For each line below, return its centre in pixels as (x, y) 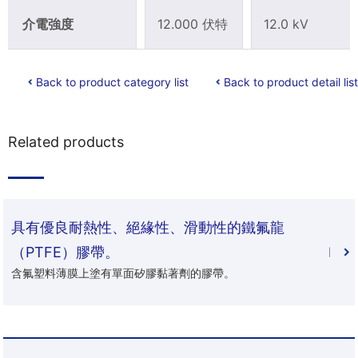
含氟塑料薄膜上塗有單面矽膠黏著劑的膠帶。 (123, 272)
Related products (66, 141)
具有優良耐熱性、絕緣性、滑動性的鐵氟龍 (148, 227)
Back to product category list (112, 82)
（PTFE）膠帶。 (66, 252)
